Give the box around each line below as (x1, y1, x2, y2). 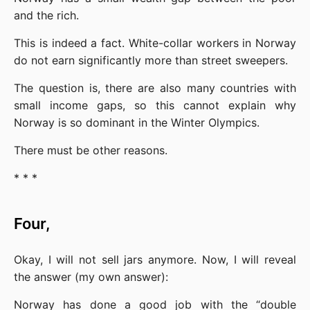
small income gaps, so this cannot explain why (14, 98, 296, 113)
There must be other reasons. (14, 143, 167, 158)
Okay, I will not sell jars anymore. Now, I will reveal (14, 253, 296, 267)
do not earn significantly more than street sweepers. (14, 53, 288, 68)
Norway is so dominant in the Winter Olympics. (14, 116, 259, 130)
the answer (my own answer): (14, 270, 168, 284)
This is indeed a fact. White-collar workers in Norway (14, 36, 296, 51)
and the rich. (14, 8, 79, 23)
